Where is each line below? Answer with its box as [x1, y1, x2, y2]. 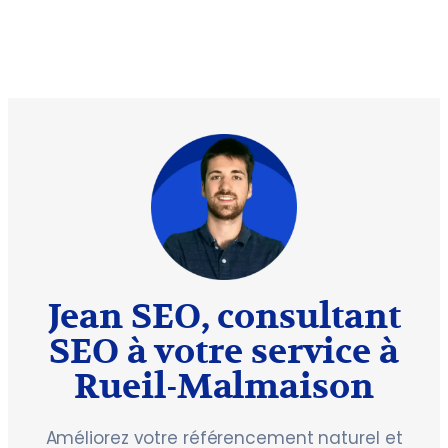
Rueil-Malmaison [74, 365, 374, 410]
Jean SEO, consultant [47, 295, 401, 340]
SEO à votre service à [49, 330, 399, 375]
